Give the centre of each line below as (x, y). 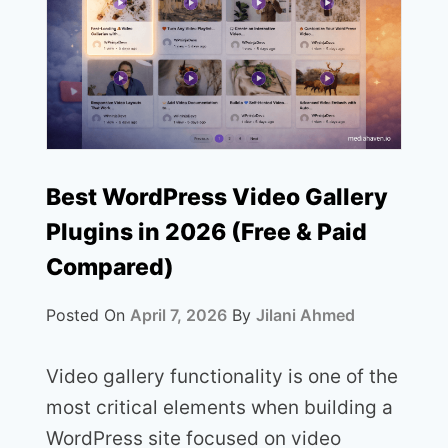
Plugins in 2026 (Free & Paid (206, 231)
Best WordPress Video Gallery (217, 196)
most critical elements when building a (219, 407)
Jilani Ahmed (305, 314)
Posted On (88, 314)
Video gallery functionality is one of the (222, 376)
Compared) (110, 266)
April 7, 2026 (178, 314)
